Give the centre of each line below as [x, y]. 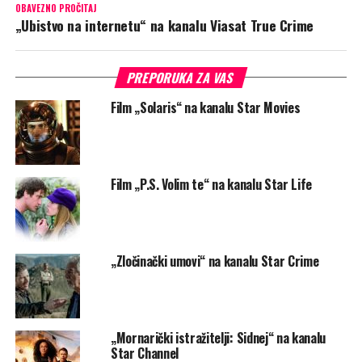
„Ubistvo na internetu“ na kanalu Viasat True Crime [164, 25]
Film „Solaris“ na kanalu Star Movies [205, 107]
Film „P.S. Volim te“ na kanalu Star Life [211, 184]
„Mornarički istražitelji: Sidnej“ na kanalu [218, 337]
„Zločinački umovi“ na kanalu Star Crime [215, 261]
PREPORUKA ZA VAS [181, 77]
